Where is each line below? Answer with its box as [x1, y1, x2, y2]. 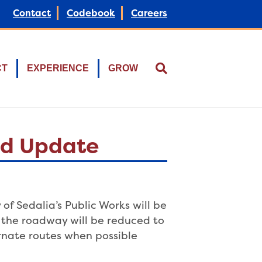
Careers [131, 6, 167, 19]
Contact [13, 6, 51, 19]
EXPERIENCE [27, 63, 89, 73]
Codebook [67, 6, 115, 19]
